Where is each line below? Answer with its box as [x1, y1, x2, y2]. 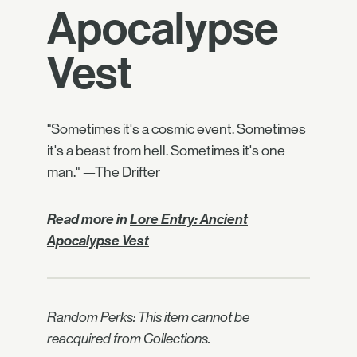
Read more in [47, 210, 130, 228]
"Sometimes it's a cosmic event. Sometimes [47, 121, 306, 137]
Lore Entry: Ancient [130, 210, 248, 228]
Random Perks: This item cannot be [47, 309, 249, 326]
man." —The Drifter [47, 164, 160, 180]
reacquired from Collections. [47, 331, 210, 347]
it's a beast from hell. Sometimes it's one [47, 143, 285, 159]
